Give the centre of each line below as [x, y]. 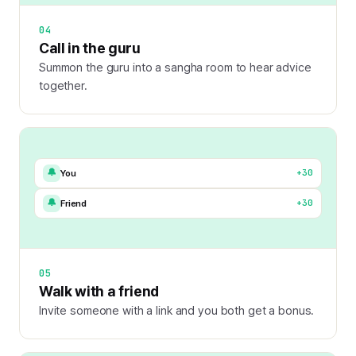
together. [63, 86]
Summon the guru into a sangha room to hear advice [175, 68]
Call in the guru [90, 48]
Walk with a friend [99, 292]
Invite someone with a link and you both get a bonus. [177, 311]
